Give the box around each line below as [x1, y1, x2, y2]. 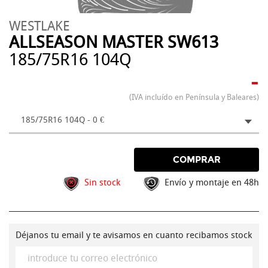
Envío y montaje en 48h [165, 177, 259, 188]
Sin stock [84, 177, 120, 188]
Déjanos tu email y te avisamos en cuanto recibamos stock [16, 230, 252, 240]
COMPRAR [172, 154, 221, 165]
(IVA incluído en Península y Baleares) [129, 93, 259, 102]
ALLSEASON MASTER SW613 [9, 32, 218, 52]
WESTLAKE [9, 19, 70, 34]
